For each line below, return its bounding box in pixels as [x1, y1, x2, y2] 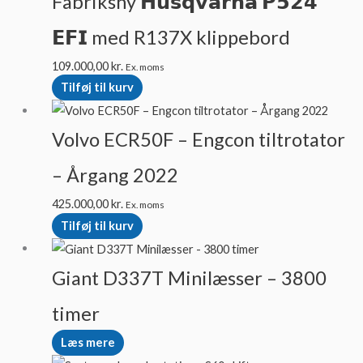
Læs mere [60, 335, 115, 350]
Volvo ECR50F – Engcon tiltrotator [51, 128, 345, 152]
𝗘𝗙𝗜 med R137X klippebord [51, 25, 290, 49]
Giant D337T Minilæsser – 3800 [51, 267, 327, 290]
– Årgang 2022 [51, 164, 178, 187]
